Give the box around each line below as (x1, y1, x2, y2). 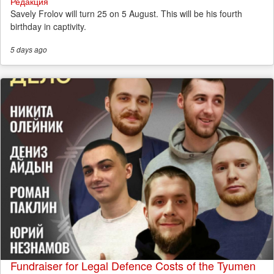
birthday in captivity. (10, 20, 86, 32)
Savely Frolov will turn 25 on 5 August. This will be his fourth (10, 7, 242, 20)
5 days (10, 44, 32, 54)
